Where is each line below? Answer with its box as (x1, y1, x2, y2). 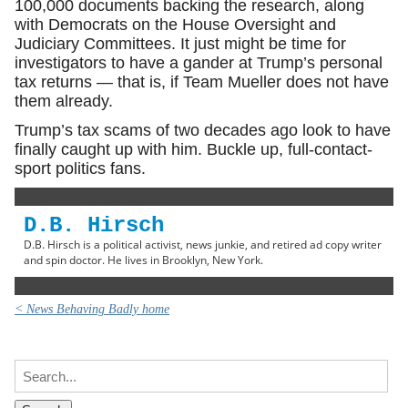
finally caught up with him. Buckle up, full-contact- (15, 139, 372, 158)
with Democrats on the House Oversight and (15, 15, 336, 34)
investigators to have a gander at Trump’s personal (15, 53, 382, 72)
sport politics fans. (15, 158, 146, 178)
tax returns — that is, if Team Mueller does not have (15, 72, 389, 91)
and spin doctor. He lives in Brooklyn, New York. (24, 252, 263, 269)
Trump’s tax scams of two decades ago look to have (15, 120, 391, 139)
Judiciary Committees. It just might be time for (15, 34, 346, 53)
